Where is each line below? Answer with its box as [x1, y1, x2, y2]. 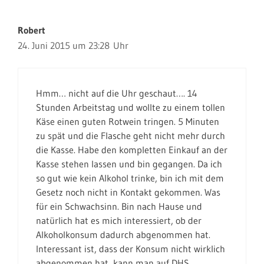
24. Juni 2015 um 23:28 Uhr [18, 39, 128, 51]
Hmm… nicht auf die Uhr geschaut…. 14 [36, 87, 197, 99]
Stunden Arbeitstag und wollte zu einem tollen [36, 101, 225, 113]
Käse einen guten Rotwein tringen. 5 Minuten [36, 115, 219, 127]
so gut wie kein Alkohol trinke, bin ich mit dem [36, 172, 224, 184]
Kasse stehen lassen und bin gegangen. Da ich [36, 158, 222, 170]
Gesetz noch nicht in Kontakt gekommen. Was [36, 186, 220, 198]
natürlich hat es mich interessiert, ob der [36, 214, 202, 226]
